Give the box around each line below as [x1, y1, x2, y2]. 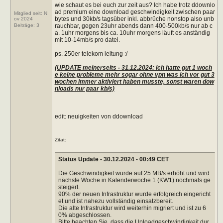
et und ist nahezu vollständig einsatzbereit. [58, 197, 173, 205]
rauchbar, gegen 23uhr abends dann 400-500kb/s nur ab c [54, 22, 213, 29]
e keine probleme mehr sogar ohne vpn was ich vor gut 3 [54, 71, 215, 78]
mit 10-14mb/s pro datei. [54, 36, 120, 43]
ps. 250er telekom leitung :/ [54, 50, 127, 57]
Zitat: [54, 136, 66, 142]
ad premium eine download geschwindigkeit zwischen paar [54, 8, 215, 15]
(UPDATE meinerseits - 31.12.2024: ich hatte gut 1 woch [54, 64, 212, 71]
